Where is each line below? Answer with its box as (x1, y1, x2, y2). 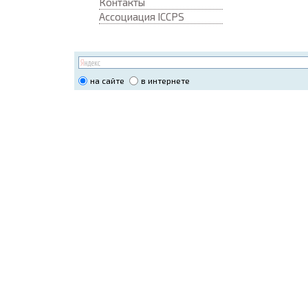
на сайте (89, 76, 124, 86)
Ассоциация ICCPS (99, 10, 184, 23)
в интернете (140, 76, 190, 86)
